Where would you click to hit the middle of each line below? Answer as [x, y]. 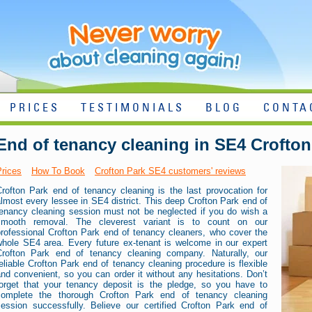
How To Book [58, 171]
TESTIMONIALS [133, 108]
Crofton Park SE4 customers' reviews [170, 171]
